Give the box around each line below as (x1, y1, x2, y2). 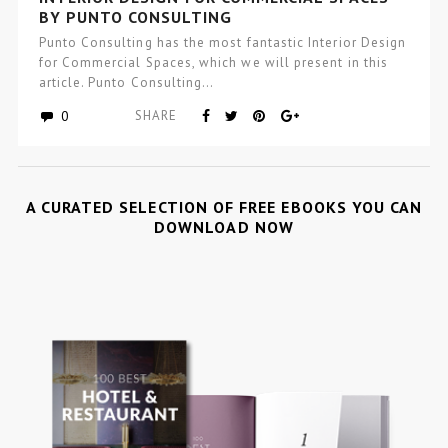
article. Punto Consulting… (38, 73, 215, 91)
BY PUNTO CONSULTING (38, 6, 232, 27)
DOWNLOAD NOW (154, 217, 294, 238)
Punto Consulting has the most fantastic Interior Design (38, 33, 407, 51)
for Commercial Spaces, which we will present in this (38, 53, 388, 71)
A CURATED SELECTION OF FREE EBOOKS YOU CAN (25, 197, 423, 218)
